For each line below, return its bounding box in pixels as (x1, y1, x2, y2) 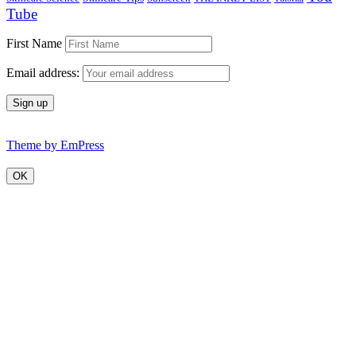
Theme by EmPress (6, 137, 104, 152)
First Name (6, 36, 62, 50)
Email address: (6, 65, 83, 79)
